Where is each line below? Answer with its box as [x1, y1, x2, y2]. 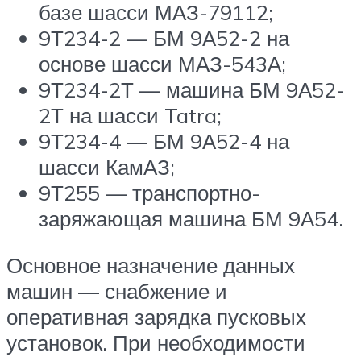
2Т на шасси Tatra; [39, 102, 222, 129]
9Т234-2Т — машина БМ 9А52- [39, 77, 345, 103]
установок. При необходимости [6, 329, 305, 355]
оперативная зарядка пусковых [6, 303, 306, 330]
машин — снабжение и [6, 277, 227, 304]
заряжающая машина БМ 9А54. [39, 205, 343, 232]
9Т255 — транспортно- [39, 180, 260, 206]
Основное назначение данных [6, 251, 295, 278]
